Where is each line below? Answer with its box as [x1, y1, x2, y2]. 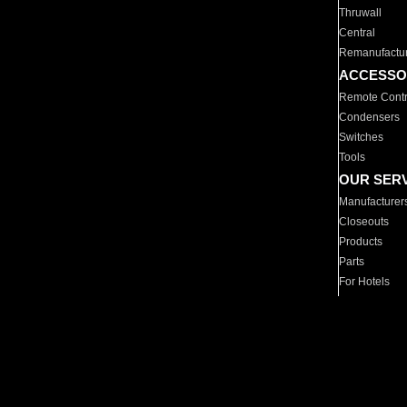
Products [339, 235, 383, 248]
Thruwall [339, 6, 382, 19]
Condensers [339, 111, 401, 124]
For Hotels [339, 275, 391, 288]
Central [339, 26, 376, 39]
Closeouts [339, 215, 390, 228]
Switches [339, 131, 384, 144]
